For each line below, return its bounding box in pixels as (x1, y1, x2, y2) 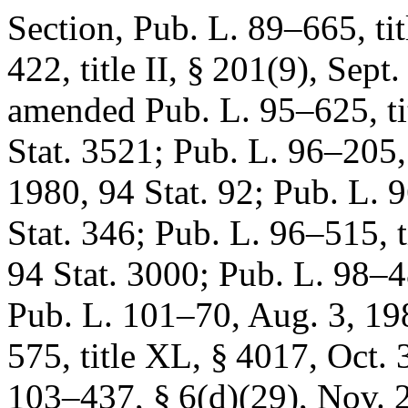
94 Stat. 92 (98, 172, 254, 211)
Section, (7, 8, 133, 47)
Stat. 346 (7, 213, 136, 252)
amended (7, 90, 145, 129)
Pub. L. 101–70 (7, 295, 231, 334)
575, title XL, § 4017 (7, 336, 309, 375)
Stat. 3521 (7, 131, 154, 170)
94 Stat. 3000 (7, 254, 199, 293)
